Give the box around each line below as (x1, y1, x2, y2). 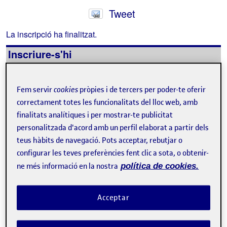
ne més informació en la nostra (17, 161, 119, 171)
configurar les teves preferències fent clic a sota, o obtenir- (17, 147, 209, 158)
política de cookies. (121, 161, 199, 171)
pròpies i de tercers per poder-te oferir (78, 84, 206, 95)
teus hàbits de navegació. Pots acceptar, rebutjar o (17, 135, 183, 145)
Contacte (8, 73, 51, 89)
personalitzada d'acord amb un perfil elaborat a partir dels (17, 122, 209, 133)
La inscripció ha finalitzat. (6, 28, 97, 40)
